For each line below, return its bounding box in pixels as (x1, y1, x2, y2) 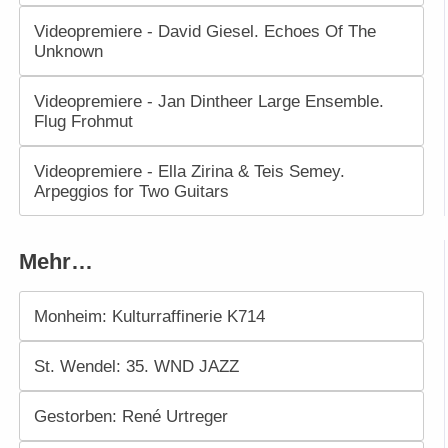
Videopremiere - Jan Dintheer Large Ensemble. (33, 91, 384, 112)
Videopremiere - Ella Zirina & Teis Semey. (33, 161, 345, 182)
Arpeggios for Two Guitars (33, 181, 229, 202)
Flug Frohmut (33, 111, 133, 132)
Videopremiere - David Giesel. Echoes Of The (33, 21, 376, 42)
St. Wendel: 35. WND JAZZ (33, 356, 239, 377)
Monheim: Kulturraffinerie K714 (33, 306, 265, 327)
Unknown (33, 41, 103, 62)
